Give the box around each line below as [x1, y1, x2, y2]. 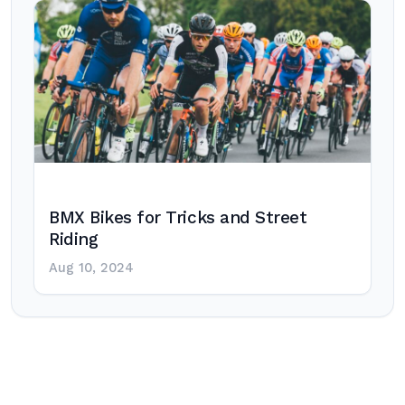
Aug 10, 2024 [49, 260, 134, 276]
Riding [49, 230, 99, 250]
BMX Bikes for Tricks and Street [49, 208, 307, 228]
